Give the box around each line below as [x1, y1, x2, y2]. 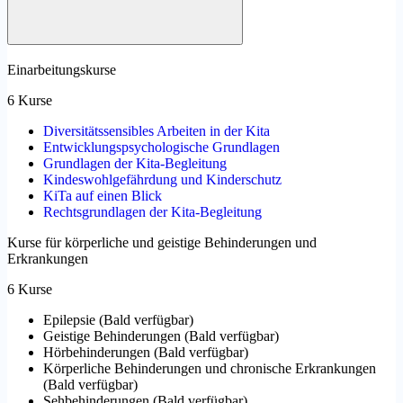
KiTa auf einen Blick [43, 187, 162, 203]
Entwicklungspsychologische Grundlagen [43, 139, 280, 155]
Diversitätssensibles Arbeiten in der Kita [43, 122, 270, 139]
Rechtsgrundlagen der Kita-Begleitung [43, 203, 262, 219]
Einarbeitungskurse [7, 61, 116, 77]
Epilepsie [43, 311, 95, 327]
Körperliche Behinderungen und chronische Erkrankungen [43, 360, 376, 376]
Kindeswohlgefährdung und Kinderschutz [43, 171, 282, 187]
